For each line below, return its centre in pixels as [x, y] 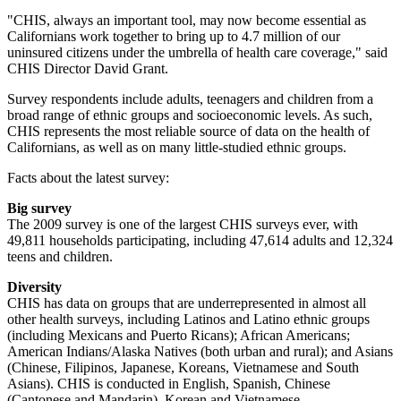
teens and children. [60, 257]
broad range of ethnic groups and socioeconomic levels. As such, [190, 115]
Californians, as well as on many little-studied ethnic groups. [177, 148]
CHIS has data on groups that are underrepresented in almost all [187, 303]
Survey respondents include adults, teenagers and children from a [190, 99]
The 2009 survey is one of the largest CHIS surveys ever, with [183, 225]
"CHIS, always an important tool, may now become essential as [187, 21]
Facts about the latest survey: [88, 178]
